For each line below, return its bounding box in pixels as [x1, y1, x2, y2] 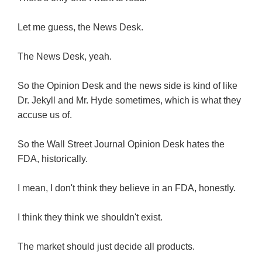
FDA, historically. [18, 154, 88, 164]
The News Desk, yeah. [18, 51, 112, 62]
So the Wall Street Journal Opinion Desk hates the [18, 139, 225, 150]
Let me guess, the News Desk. [18, 22, 143, 33]
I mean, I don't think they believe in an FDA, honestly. [18, 183, 236, 194]
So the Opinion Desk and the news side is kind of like [18, 81, 237, 91]
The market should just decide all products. [18, 242, 195, 252]
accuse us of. [18, 110, 72, 120]
